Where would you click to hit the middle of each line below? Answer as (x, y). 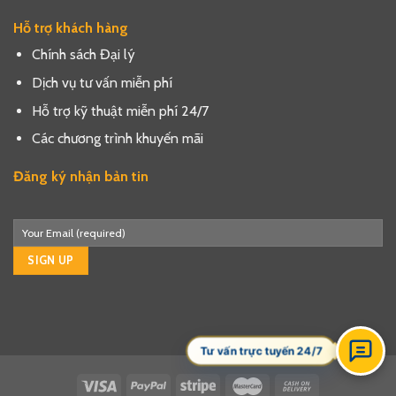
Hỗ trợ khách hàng (71, 28)
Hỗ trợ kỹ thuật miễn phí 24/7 (120, 110)
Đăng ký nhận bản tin (81, 176)
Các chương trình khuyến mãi (117, 139)
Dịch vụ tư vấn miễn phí (102, 82)
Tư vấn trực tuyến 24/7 (261, 350)
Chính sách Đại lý (83, 55)
